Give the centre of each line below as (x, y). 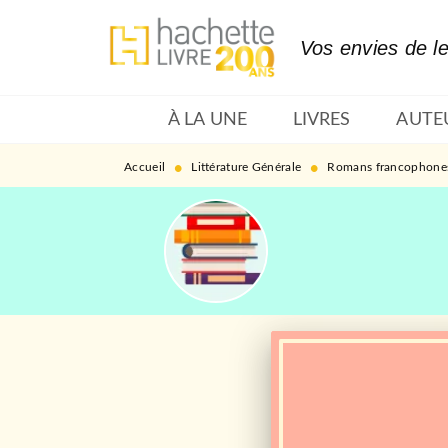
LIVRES (321, 120)
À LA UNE (207, 120)
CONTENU (376, 33)
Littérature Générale (246, 167)
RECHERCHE (254, 33)
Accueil (145, 167)
